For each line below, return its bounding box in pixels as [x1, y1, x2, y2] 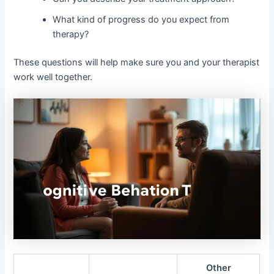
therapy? [53, 28, 89, 40]
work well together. [13, 71, 93, 83]
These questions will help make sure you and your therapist [13, 56, 260, 68]
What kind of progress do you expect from [53, 13, 230, 25]
